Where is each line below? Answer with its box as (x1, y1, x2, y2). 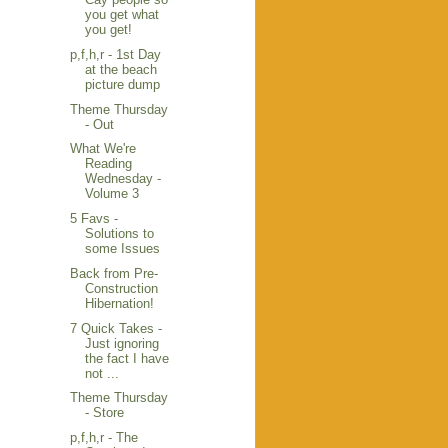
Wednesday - (85, 171, 162, 187)
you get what (85, 7, 160, 23)
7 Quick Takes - (70, 320, 163, 336)
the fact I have (85, 350, 170, 366)
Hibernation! (85, 295, 155, 311)
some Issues (85, 241, 161, 257)
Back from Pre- (70, 265, 159, 281)
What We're (70, 141, 137, 157)
